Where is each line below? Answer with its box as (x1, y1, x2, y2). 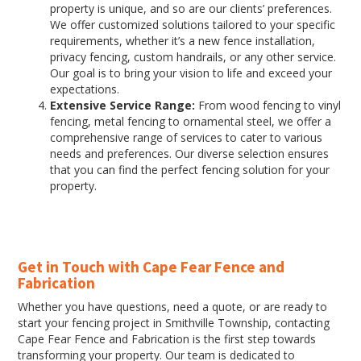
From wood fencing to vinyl (194, 98, 341, 113)
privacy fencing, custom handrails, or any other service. (49, 49, 336, 64)
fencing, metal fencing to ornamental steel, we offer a (49, 114, 331, 129)
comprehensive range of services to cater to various (49, 130, 322, 145)
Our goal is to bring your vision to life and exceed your (49, 65, 332, 81)
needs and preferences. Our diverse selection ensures (49, 146, 329, 161)
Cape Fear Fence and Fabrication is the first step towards (17, 331, 316, 346)
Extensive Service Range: (49, 98, 195, 113)
